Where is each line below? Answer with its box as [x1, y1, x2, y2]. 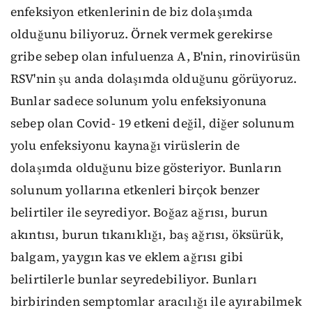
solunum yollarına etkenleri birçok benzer [10, 182, 260, 199]
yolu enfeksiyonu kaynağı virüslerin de [10, 137, 240, 155]
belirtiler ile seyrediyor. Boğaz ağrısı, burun [10, 204, 268, 221]
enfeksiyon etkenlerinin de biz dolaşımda [10, 3, 253, 21]
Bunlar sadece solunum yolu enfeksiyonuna [10, 93, 267, 110]
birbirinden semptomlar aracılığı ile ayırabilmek [10, 293, 302, 311]
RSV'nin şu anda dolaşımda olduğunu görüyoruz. [10, 70, 297, 88]
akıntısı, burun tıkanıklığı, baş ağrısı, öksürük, [10, 226, 283, 244]
